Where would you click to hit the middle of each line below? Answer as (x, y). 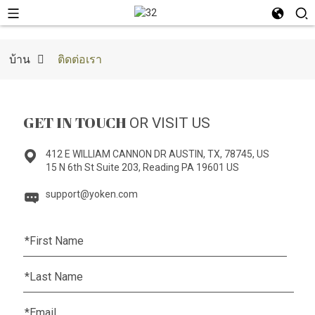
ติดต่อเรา (79, 59)
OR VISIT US (169, 123)
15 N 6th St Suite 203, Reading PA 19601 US (142, 168)
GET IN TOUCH (76, 123)
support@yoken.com (91, 194)
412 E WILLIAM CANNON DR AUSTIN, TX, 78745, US (157, 154)
